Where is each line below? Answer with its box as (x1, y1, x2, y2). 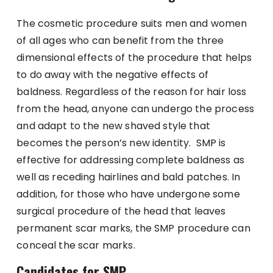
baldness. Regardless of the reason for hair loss (16, 85, 247, 99)
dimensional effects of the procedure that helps (16, 51, 252, 65)
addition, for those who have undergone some (16, 187, 240, 202)
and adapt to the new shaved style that (16, 119, 210, 133)
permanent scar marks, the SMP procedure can (16, 221, 250, 236)
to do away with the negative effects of (16, 68, 209, 82)
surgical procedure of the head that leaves (16, 204, 226, 219)
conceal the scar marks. (16, 238, 135, 253)
